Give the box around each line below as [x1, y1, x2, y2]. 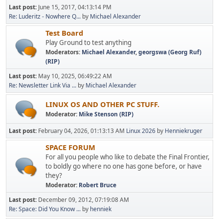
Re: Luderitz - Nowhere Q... [9, 12, 81, 21]
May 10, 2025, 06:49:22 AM [38, 72, 112, 80]
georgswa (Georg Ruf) [138, 48, 201, 56]
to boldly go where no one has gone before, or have [45, 162, 202, 171]
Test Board [45, 28, 83, 38]
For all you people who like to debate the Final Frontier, [45, 153, 210, 161]
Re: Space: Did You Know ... [9, 205, 81, 213]
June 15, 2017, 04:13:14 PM [38, 3, 111, 11]
